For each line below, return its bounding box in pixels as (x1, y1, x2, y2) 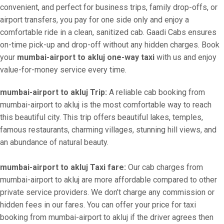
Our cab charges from (126, 162, 203, 172)
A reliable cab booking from (107, 87, 205, 97)
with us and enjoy (154, 52, 216, 62)
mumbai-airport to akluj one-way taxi (17, 52, 154, 62)
